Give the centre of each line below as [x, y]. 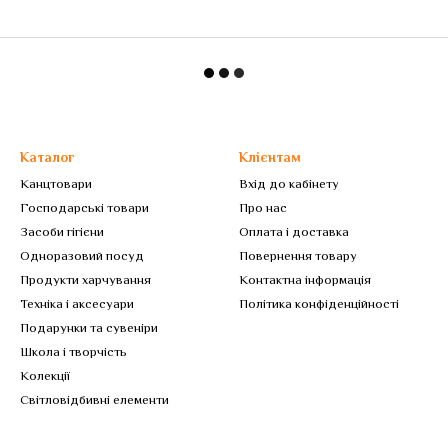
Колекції [45, 375]
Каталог [47, 157]
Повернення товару [298, 255]
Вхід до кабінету [289, 183]
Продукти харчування [85, 279]
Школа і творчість [73, 351]
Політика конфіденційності [319, 303]
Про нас [263, 207]
